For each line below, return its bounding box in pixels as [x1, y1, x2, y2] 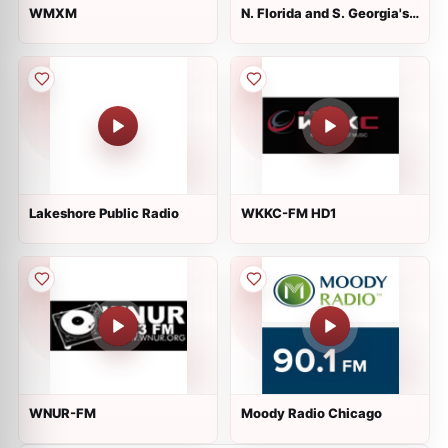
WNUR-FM [29, 405, 96, 421]
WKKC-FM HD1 [241, 205, 336, 221]
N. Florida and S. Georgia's [241, 5, 409, 21]
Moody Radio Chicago [241, 405, 382, 421]
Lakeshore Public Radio [29, 205, 179, 221]
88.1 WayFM [241, 21, 320, 37]
